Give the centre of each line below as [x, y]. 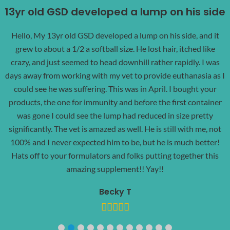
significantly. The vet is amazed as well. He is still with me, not [115, 128]
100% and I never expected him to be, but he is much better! [115, 142]
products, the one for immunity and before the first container [115, 102]
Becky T [115, 191]
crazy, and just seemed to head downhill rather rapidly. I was [115, 62]
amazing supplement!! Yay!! [115, 168]
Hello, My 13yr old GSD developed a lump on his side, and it [115, 35]
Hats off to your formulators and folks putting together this [115, 155]
